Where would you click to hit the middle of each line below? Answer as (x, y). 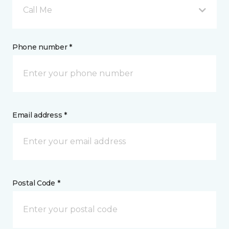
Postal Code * (36, 183)
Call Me (38, 10)
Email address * (40, 115)
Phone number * (42, 47)
